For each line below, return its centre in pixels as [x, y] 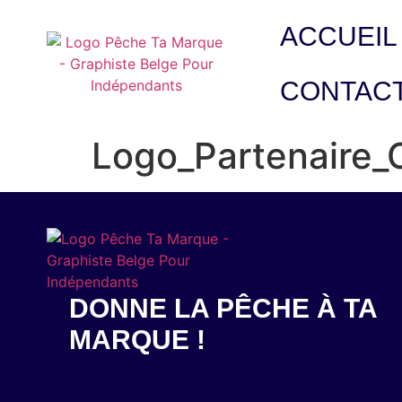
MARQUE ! [137, 340]
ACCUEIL [338, 36]
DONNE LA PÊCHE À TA [223, 308]
